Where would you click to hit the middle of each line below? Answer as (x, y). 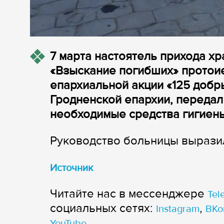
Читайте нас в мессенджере (129, 194)
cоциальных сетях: (103, 208)
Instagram (178, 209)
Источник (71, 168)
